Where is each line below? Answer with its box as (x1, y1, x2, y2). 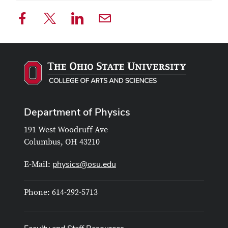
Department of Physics (24, 105, 130, 119)
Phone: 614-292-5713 (24, 187, 98, 197)
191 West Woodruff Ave (24, 124, 108, 135)
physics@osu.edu (52, 158, 116, 169)
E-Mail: (24, 159, 52, 169)
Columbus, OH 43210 (24, 136, 100, 147)
